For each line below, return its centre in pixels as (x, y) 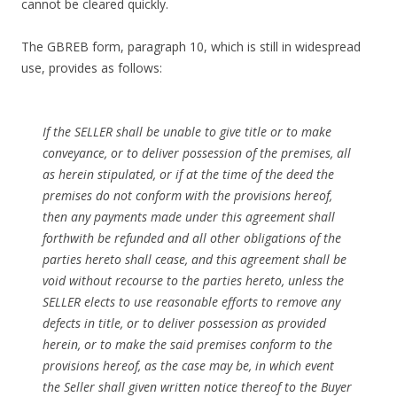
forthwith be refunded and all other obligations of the (192, 237)
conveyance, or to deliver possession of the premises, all (197, 152)
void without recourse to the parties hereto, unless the (193, 280)
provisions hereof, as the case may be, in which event (188, 365)
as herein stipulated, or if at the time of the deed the (188, 174)
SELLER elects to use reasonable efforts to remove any (191, 301)
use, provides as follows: (92, 67)
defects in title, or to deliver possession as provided (184, 323)
